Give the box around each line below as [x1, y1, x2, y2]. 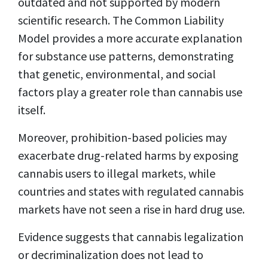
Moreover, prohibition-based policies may [18, 130, 227, 145]
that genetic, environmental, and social [18, 66, 216, 82]
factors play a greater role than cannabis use [18, 84, 242, 100]
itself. [18, 102, 45, 118]
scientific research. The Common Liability [18, 13, 224, 28]
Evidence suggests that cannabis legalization [18, 229, 243, 245]
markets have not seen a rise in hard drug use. [18, 202, 245, 217]
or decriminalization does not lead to [18, 247, 203, 263]
